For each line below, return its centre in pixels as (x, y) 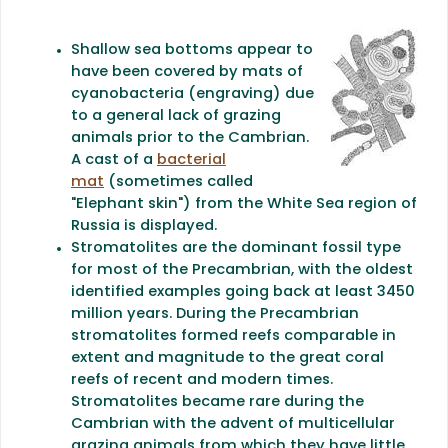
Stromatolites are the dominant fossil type (236, 248)
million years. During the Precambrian (215, 314)
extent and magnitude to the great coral (227, 358)
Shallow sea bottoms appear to (192, 50)
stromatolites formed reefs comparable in (233, 336)
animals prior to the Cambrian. (190, 138)
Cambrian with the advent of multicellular (233, 424)
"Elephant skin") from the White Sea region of (244, 204)
